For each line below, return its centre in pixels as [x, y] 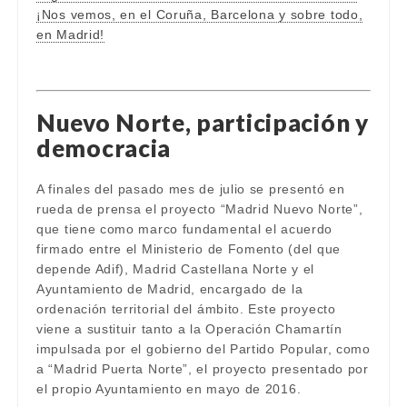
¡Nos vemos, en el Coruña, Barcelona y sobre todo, [200, 15]
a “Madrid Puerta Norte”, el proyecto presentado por [203, 369]
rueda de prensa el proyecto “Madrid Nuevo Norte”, [200, 209]
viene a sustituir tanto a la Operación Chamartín [189, 329]
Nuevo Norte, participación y [203, 123]
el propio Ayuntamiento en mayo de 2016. [169, 389]
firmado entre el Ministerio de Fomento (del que [189, 249]
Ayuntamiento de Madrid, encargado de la [170, 289]
